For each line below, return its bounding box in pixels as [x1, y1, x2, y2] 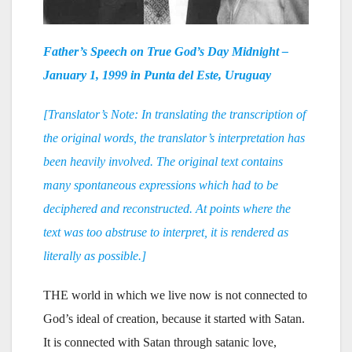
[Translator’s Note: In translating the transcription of [43, 107, 306, 121]
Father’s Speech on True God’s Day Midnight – [43, 44, 288, 58]
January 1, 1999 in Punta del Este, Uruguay [43, 68, 271, 82]
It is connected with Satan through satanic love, [43, 335, 277, 349]
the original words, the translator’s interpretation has [43, 130, 305, 145]
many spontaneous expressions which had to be [43, 178, 278, 192]
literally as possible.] [43, 248, 146, 262]
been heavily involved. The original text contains [43, 154, 283, 168]
